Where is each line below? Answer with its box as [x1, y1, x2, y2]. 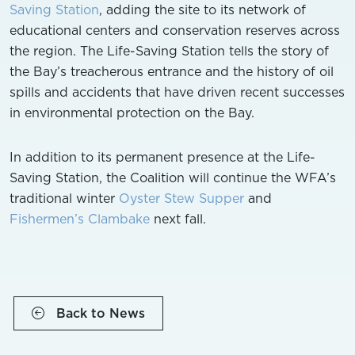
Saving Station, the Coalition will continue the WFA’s [10, 169, 336, 186]
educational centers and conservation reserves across [10, 21, 340, 39]
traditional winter [10, 189, 119, 207]
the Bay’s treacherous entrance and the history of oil [10, 63, 334, 80]
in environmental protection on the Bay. [10, 104, 254, 121]
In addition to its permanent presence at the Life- [10, 148, 315, 166]
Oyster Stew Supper [119, 189, 244, 207]
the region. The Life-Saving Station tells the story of [10, 42, 329, 59]
